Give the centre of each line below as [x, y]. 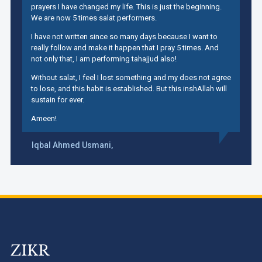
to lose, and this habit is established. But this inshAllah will [129, 88]
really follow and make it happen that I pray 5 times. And [125, 47]
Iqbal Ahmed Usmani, [72, 145]
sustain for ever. [57, 99]
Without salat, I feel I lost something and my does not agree [131, 77]
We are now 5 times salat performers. [94, 18]
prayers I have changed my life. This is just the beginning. [126, 6]
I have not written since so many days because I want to [124, 36]
